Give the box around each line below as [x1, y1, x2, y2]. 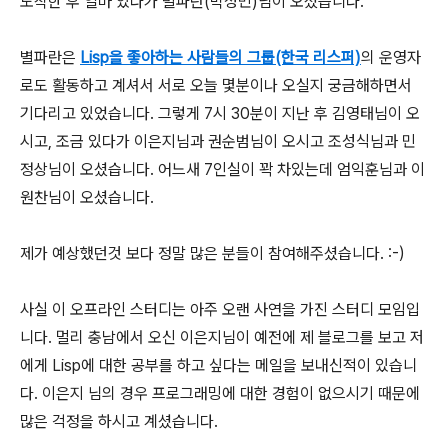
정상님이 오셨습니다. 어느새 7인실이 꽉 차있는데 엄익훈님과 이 [20, 160, 425, 179]
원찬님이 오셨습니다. [20, 188, 154, 207]
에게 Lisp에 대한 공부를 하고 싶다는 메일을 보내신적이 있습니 [20, 356, 417, 375]
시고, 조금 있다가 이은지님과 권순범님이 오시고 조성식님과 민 [20, 132, 416, 151]
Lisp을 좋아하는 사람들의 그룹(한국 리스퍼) [80, 48, 361, 67]
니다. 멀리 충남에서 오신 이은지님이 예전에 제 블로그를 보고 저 [20, 328, 424, 347]
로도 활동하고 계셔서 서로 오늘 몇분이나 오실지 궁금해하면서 [20, 76, 412, 95]
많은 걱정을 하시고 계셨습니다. [20, 412, 218, 431]
